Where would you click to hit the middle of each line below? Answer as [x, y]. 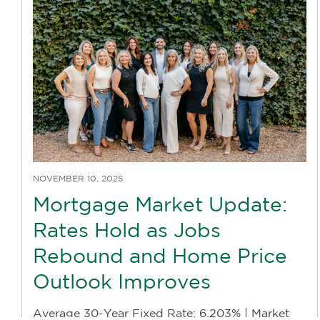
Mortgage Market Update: [160, 204]
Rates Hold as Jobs [127, 230]
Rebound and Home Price [160, 256]
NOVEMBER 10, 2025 [78, 179]
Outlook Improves [122, 281]
